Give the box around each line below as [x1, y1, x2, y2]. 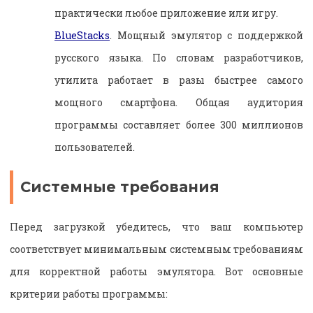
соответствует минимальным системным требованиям [10, 242, 303, 256]
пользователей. [54, 140, 135, 154]
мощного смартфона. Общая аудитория [54, 95, 303, 109]
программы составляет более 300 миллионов [54, 117, 303, 131]
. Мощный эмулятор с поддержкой [110, 28, 303, 42]
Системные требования [20, 177, 219, 196]
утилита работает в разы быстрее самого [54, 73, 303, 87]
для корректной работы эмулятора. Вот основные [10, 265, 303, 279]
